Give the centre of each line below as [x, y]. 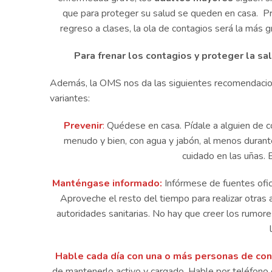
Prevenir [83, 126]
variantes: [70, 99]
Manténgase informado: [107, 184]
